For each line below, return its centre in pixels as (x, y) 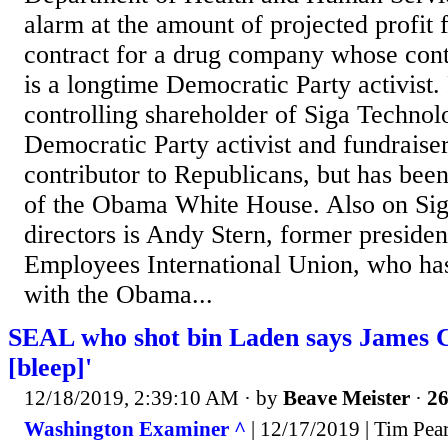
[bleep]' (50, 367)
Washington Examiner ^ (135, 429)
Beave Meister (346, 397)
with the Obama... (118, 294)
